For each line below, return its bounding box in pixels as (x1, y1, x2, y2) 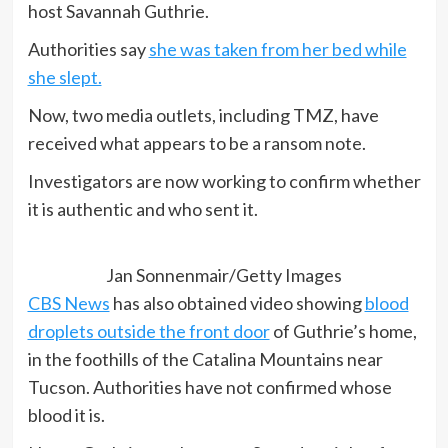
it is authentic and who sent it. (27, 197, 258, 220)
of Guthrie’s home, (269, 319, 417, 342)
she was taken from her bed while (148, 37, 407, 60)
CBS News (27, 291, 110, 314)
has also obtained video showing (109, 291, 365, 314)
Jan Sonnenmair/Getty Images (106, 263, 342, 286)
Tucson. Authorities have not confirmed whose (27, 375, 392, 398)
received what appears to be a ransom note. (27, 131, 369, 154)
